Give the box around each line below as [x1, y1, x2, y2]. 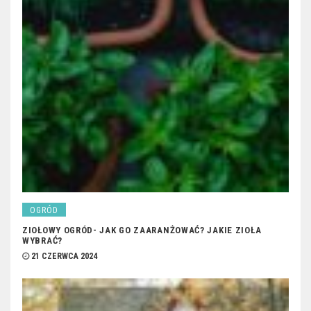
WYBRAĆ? [22, 235, 62, 246]
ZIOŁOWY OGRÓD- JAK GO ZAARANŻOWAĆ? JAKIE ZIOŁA [22, 225, 262, 236]
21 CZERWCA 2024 [31, 251, 97, 262]
